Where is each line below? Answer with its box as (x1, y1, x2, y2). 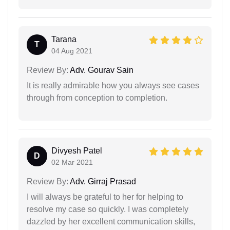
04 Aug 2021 (51, 46, 92, 55)
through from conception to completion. (27, 93, 167, 102)
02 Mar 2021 (51, 158, 93, 166)
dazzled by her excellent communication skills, (27, 217, 195, 226)
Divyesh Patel (51, 146, 102, 155)
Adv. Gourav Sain (68, 65, 133, 74)
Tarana (51, 34, 76, 44)
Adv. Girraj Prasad (68, 177, 136, 186)
